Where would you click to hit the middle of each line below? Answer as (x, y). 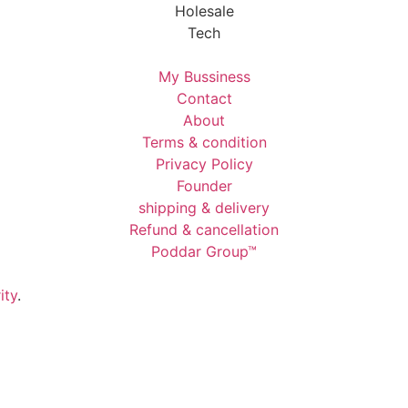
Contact (204, 99)
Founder (204, 186)
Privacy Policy (204, 164)
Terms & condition (204, 143)
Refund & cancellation (204, 230)
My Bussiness (204, 77)
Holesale (204, 11)
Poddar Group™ (204, 252)
